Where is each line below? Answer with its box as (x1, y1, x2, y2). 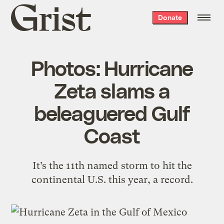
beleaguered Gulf (33, 99, 190, 125)
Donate (157, 13, 182, 21)
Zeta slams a (53, 77, 170, 102)
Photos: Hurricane (30, 54, 193, 80)
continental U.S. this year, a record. (31, 173, 193, 185)
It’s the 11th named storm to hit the (32, 159, 192, 171)
